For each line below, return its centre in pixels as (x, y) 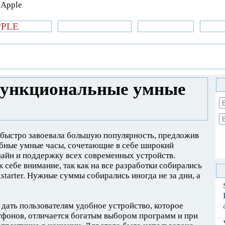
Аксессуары (166, 26)
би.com (33, 26)
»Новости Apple (95, 26)
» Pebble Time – (95, 52)
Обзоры (51, 52)
